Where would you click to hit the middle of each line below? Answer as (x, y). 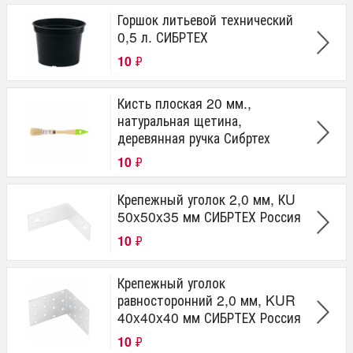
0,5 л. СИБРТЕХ (163, 37)
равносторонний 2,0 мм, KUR (206, 300)
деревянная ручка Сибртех (194, 137)
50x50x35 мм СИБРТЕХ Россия (209, 216)
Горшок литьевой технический (205, 19)
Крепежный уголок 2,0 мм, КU (206, 199)
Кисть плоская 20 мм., (184, 103)
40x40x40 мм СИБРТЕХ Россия (209, 317)
